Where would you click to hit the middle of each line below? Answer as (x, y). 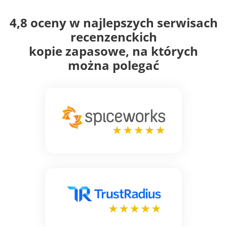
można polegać (113, 90)
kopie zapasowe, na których (113, 76)
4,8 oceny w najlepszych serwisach (113, 48)
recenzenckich (113, 62)
